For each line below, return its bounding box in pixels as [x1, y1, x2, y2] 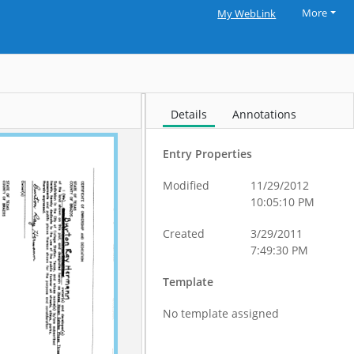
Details [171, 107, 208, 122]
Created [163, 226, 205, 241]
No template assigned [163, 306, 280, 321]
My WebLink [217, 7, 277, 21]
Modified [163, 178, 210, 193]
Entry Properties [163, 146, 253, 161]
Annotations [232, 107, 297, 122]
